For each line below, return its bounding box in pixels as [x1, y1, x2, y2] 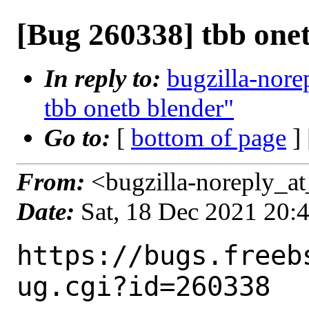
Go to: [44, 123, 117, 152]
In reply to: [44, 64, 167, 92]
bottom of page [131, 123, 286, 152]
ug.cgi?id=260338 [17, 270, 270, 302]
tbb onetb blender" [44, 94, 234, 122]
